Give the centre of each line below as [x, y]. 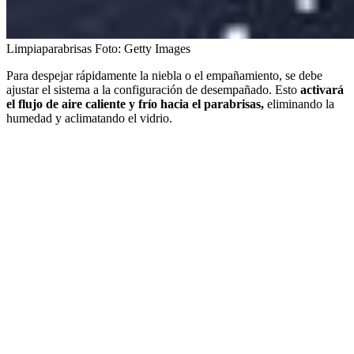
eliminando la [301, 104]
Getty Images [157, 48]
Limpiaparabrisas [49, 48]
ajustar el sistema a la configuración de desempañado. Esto [152, 89]
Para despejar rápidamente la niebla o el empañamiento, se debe [164, 75]
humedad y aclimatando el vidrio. [89, 118]
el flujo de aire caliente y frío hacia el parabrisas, [137, 104]
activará [320, 89]
